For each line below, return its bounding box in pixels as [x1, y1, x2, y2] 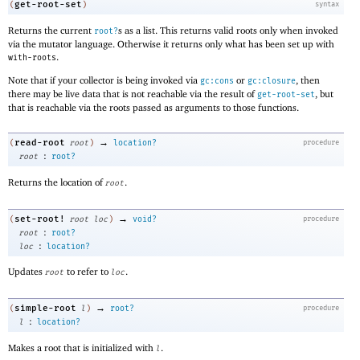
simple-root [14, 302, 76, 313]
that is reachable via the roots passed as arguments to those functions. [8, 100, 299, 113]
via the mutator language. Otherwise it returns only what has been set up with [8, 37, 334, 50]
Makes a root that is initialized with [8, 341, 156, 354]
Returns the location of [8, 175, 105, 188]
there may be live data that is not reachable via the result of [8, 87, 257, 100]
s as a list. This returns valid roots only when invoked [118, 23, 338, 36]
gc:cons [200, 76, 234, 86]
